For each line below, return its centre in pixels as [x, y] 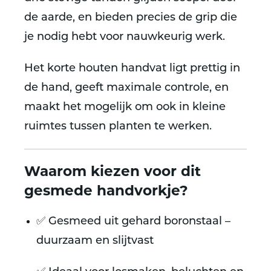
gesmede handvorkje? [106, 191]
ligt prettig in [203, 69]
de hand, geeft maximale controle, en [126, 88]
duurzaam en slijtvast [95, 241]
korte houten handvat [107, 69]
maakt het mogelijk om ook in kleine [125, 107]
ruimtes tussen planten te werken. [118, 127]
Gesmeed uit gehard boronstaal [135, 222]
